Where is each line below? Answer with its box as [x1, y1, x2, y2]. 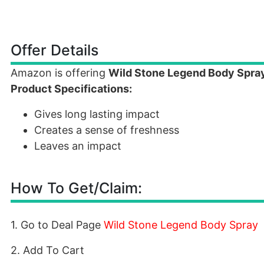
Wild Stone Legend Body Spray [104, 219, 258, 231]
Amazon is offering [11, 67, 108, 79]
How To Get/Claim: [11, 179, 142, 197]
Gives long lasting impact [34, 108, 160, 120]
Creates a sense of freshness [34, 124, 179, 136]
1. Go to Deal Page [11, 219, 104, 231]
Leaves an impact [34, 140, 121, 152]
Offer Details [11, 41, 98, 59]
